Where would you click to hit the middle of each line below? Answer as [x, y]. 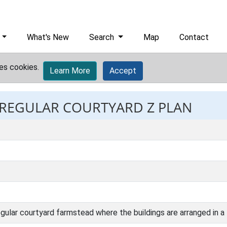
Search [103, 37]
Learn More [70, 71]
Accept [123, 71]
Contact [194, 37]
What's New [48, 37]
